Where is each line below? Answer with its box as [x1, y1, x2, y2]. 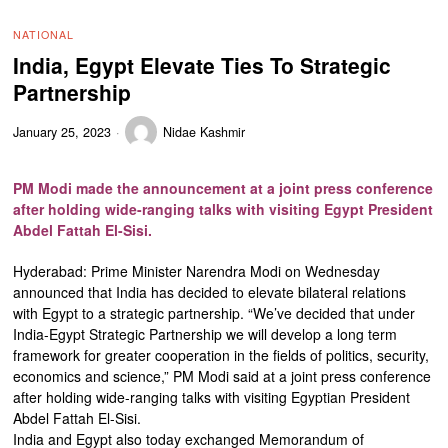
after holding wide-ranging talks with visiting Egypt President [13, 199, 434, 220]
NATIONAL [13, 27, 75, 43]
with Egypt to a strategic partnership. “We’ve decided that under [13, 303, 416, 324]
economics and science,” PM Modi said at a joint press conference [13, 366, 432, 387]
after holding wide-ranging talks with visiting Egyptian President [13, 387, 411, 408]
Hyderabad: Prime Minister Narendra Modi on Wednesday [13, 261, 381, 282]
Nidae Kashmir [163, 122, 246, 141]
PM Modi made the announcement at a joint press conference [13, 178, 434, 199]
